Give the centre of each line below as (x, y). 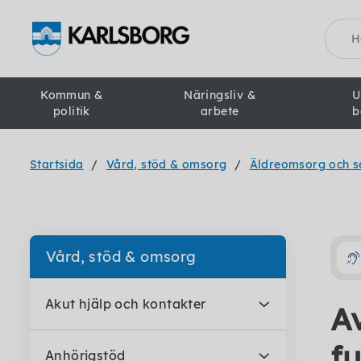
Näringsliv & (220, 95)
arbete (220, 111)
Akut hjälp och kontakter (126, 304)
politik (71, 111)
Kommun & (72, 95)
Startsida (57, 164)
